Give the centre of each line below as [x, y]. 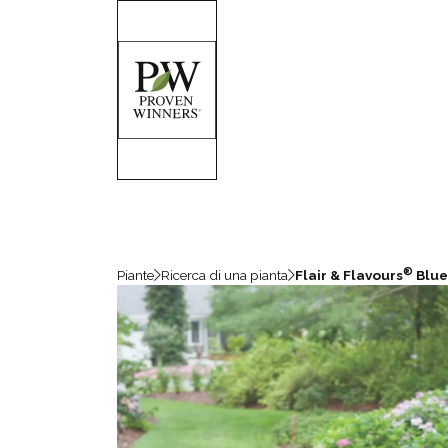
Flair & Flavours [349, 275]
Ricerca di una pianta [224, 275]
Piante [135, 275]
